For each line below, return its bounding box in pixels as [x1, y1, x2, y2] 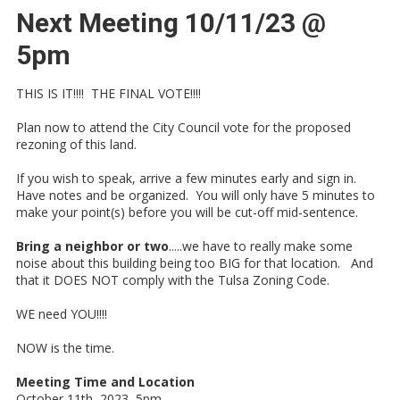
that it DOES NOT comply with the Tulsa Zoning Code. [16, 271, 329, 289]
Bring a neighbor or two [16, 237, 169, 255]
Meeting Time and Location [16, 373, 195, 391]
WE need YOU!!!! [16, 305, 107, 323]
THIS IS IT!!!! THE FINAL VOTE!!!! [16, 85, 201, 103]
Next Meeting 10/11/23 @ [16, 7, 326, 39]
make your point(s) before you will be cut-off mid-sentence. [16, 204, 358, 221]
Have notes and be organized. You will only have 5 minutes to [16, 187, 375, 204]
